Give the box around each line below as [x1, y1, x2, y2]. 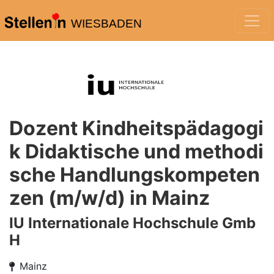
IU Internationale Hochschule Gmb [9, 214, 256, 232]
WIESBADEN [70, 17, 142, 30]
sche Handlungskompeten [9, 163, 260, 187]
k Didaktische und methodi [9, 139, 264, 163]
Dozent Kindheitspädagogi [9, 116, 264, 140]
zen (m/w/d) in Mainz [9, 186, 210, 210]
